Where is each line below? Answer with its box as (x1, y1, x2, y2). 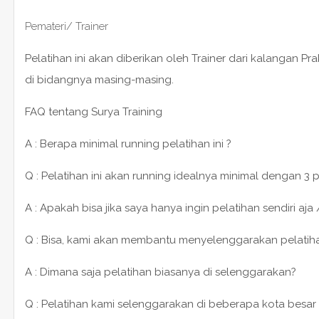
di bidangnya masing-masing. (24, 73, 174, 86)
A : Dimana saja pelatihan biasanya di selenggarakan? (24, 265, 296, 278)
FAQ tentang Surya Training (24, 105, 162, 118)
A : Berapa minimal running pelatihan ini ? (24, 137, 231, 150)
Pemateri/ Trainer (24, 19, 108, 33)
